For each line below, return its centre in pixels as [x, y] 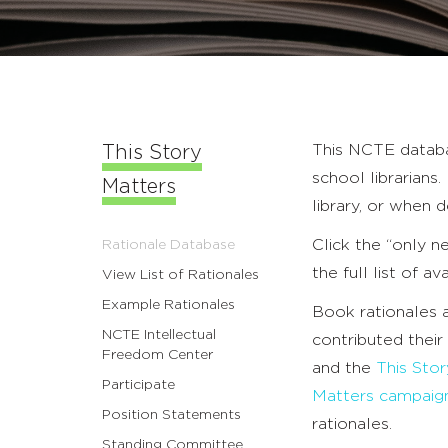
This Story [152, 153]
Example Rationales [168, 305]
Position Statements [171, 415]
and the [344, 368]
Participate [138, 385]
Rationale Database [168, 245]
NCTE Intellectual [159, 335]
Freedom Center [157, 355]
